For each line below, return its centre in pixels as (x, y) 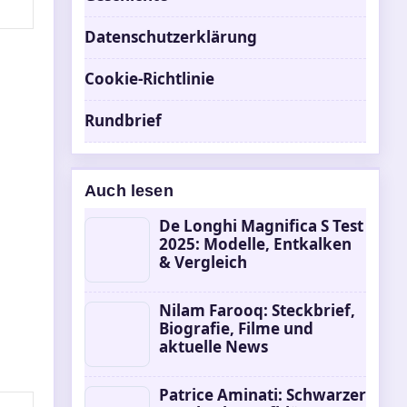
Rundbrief (123, 120)
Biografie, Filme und (236, 328)
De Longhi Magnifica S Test (261, 226)
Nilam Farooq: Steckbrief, (257, 310)
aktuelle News (213, 347)
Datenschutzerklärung (171, 37)
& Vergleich (203, 262)
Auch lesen (129, 191)
